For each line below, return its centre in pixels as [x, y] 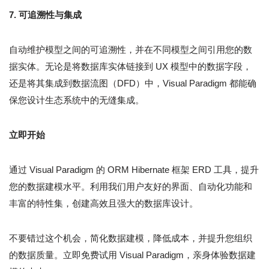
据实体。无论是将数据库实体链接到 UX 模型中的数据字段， [130, 67]
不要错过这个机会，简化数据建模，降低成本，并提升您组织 [131, 238]
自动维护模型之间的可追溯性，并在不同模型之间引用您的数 [131, 50]
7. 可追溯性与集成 [45, 15]
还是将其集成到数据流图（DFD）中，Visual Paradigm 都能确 [133, 83]
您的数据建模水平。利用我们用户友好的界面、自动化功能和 [131, 187]
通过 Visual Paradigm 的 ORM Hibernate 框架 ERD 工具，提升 [134, 170]
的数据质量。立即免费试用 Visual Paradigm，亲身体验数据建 [132, 255]
